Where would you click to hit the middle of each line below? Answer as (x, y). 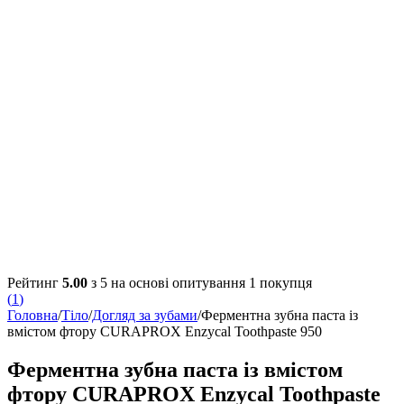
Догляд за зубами (145, 316)
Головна (32, 316)
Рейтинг (35, 283)
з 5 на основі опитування (168, 283)
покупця (284, 283)
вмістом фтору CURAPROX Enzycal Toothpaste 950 (165, 332)
